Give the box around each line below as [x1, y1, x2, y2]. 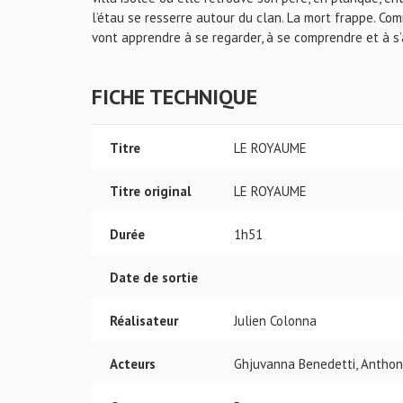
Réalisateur [110, 312, 178, 329]
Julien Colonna [234, 312, 317, 329]
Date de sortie [110, 269, 198, 286]
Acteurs [110, 355, 156, 372]
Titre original [110, 183, 192, 200]
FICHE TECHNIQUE [92, 83, 257, 111]
